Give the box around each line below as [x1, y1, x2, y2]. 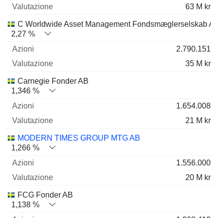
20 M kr [185, 173, 211, 182]
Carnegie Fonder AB [18, 77, 89, 85]
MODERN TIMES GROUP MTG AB [18, 134, 140, 142]
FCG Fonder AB [18, 191, 73, 199]
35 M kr [185, 59, 211, 68]
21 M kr [185, 116, 211, 125]
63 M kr [185, 2, 211, 11]
